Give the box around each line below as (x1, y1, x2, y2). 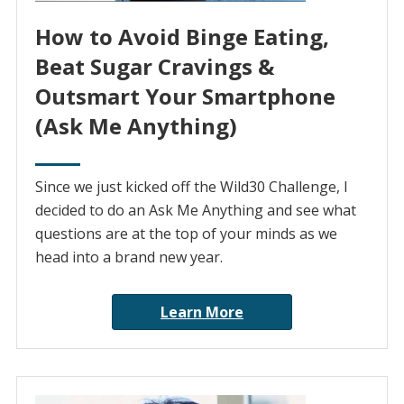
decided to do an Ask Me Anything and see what (34, 200, 356, 221)
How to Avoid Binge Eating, (34, 22, 329, 52)
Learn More (161, 302, 243, 323)
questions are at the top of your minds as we (34, 224, 337, 244)
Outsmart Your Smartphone (34, 81, 335, 112)
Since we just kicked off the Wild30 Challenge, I (34, 177, 348, 197)
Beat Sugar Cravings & (34, 51, 274, 82)
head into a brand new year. (34, 247, 223, 268)
